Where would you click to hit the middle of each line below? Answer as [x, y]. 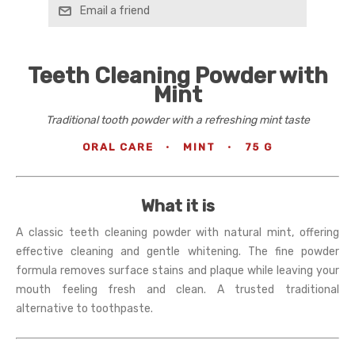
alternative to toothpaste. [84, 309]
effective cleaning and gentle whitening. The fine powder [177, 252]
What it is [177, 206]
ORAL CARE [118, 147]
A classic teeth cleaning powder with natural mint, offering [177, 233]
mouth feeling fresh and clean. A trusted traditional [177, 290]
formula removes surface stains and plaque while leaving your [177, 271]
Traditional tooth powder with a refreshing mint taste [177, 120]
